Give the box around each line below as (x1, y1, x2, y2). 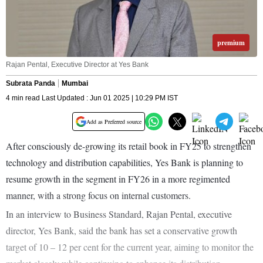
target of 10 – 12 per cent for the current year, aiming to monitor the (6, 241, 254, 254)
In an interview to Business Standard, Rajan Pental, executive (6, 208, 232, 221)
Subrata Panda (6, 79, 55, 88)
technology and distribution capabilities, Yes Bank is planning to (6, 156, 243, 169)
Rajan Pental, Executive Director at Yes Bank (6, 60, 149, 69)
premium (217, 38, 245, 48)
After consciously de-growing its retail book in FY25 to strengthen (6, 140, 251, 153)
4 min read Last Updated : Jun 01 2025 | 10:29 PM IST (6, 94, 178, 103)
